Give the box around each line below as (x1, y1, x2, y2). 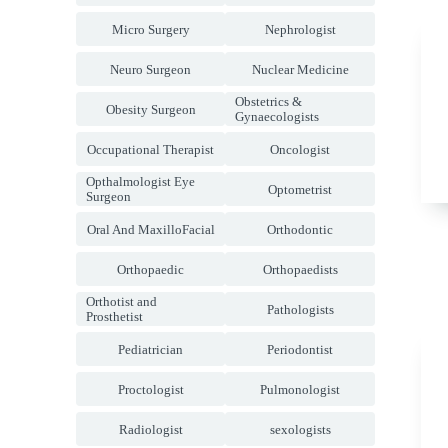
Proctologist (117, 381, 184, 397)
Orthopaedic (117, 261, 185, 277)
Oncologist (270, 141, 331, 157)
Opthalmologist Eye (86, 174, 195, 189)
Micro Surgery (111, 21, 190, 37)
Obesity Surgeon (105, 101, 196, 117)
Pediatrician (118, 341, 184, 357)
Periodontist (267, 341, 334, 357)
